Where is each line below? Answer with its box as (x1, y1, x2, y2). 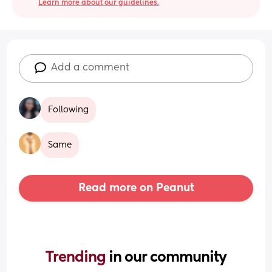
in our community (109, 250, 226, 265)
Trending (46, 250, 109, 265)
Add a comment (51, 63, 130, 73)
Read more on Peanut (78, 182, 194, 194)
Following (48, 105, 89, 114)
